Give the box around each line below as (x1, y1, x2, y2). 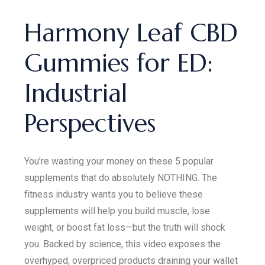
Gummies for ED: (24, 47, 214, 79)
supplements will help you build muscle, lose (24, 205, 211, 216)
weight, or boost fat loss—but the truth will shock (24, 222, 226, 233)
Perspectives (24, 108, 156, 139)
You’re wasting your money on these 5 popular (24, 156, 214, 167)
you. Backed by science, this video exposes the (24, 238, 221, 250)
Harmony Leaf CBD (24, 17, 238, 49)
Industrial (24, 77, 128, 109)
